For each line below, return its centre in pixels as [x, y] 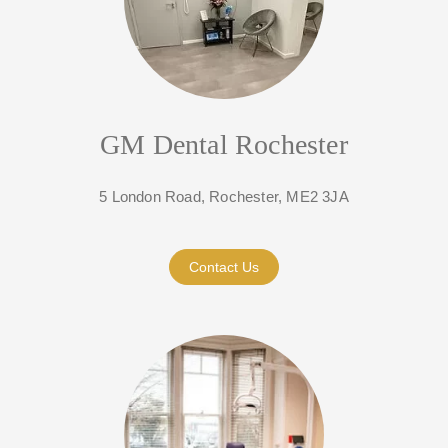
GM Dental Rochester [224, 145]
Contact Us [223, 267]
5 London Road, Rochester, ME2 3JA [224, 197]
